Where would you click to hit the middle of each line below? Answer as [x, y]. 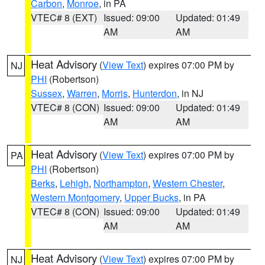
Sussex [46, 93]
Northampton [121, 183]
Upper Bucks [151, 197]
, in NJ [190, 93]
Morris [115, 93]
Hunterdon [155, 93]
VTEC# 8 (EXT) [64, 17]
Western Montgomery [75, 197]
